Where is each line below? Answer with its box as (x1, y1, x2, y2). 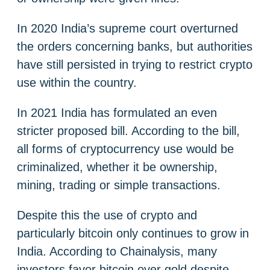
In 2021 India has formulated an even (17, 105, 217, 119)
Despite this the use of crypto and (17, 208, 197, 222)
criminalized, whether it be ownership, (17, 160, 218, 174)
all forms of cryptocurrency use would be (17, 142, 234, 155)
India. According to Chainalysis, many (17, 244, 217, 258)
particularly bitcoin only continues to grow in (17, 226, 249, 240)
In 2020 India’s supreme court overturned (17, 21, 238, 35)
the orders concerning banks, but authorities (17, 39, 253, 53)
